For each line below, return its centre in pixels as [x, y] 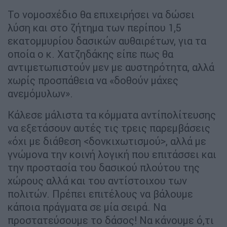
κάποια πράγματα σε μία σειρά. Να [87, 207]
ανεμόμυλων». [40, 94]
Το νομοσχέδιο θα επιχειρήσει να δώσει [101, 15]
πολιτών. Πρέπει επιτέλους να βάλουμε [100, 194]
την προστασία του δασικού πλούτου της [104, 168]
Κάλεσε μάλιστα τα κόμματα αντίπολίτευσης [112, 115]
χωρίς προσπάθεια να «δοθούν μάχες [93, 81]
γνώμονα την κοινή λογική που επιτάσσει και [112, 155]
